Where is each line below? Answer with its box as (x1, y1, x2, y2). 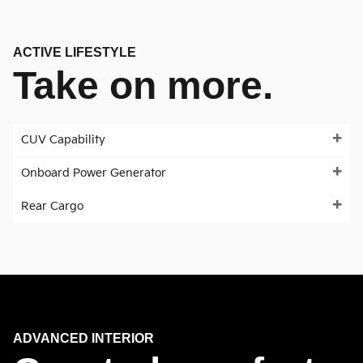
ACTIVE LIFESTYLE (13, 45, 136, 60)
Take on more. (13, 64, 273, 108)
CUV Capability (21, 133, 105, 147)
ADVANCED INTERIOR (13, 331, 154, 346)
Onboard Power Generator (21, 166, 166, 181)
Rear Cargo (21, 199, 83, 214)
